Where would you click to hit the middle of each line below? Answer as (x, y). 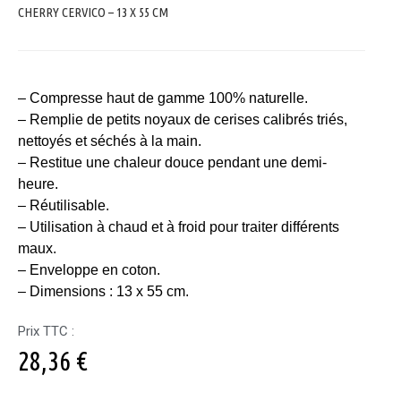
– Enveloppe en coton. (89, 270)
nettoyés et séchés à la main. (110, 141)
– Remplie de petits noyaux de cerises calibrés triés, (183, 119)
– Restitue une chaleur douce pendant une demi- (172, 162)
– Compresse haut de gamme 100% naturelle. (163, 98)
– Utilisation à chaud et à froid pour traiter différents (179, 227)
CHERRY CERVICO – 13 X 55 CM (93, 12)
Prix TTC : (46, 331)
